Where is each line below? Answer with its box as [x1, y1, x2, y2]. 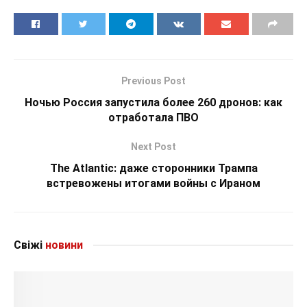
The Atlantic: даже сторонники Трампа [49, 161, 258, 175]
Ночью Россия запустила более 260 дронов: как [25, 95, 282, 109]
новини [42, 238, 83, 251]
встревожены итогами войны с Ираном [47, 176, 260, 190]
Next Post [131, 140, 176, 152]
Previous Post [121, 75, 186, 86]
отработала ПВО [108, 110, 199, 124]
